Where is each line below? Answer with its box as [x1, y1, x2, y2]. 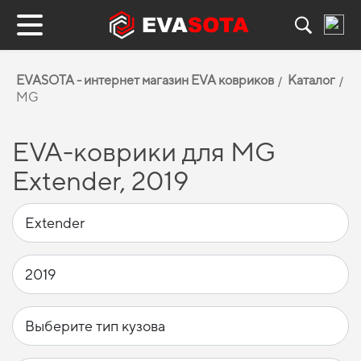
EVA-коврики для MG [12, 136, 276, 167]
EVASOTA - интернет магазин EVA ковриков [16, 73, 274, 88]
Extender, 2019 [12, 165, 189, 196]
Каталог [288, 73, 335, 88]
